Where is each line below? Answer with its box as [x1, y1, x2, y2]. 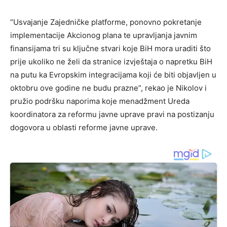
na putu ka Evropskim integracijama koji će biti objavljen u [10, 70, 216, 80]
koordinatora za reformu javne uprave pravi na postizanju [10, 109, 214, 120]
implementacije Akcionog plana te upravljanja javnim [10, 30, 197, 41]
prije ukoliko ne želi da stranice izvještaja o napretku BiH [10, 57, 212, 67]
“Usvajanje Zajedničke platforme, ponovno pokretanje [10, 17, 202, 27]
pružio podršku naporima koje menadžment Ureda [10, 96, 190, 106]
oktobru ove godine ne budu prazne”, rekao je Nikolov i [10, 83, 207, 93]
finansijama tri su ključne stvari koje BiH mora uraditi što [10, 44, 211, 54]
